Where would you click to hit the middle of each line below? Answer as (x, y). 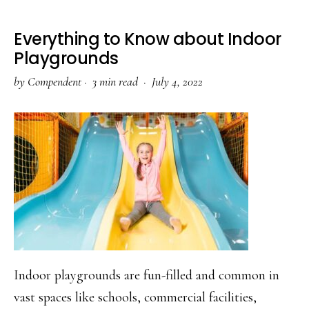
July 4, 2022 (177, 81)
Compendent (54, 81)
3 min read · (121, 81)
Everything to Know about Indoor (148, 39)
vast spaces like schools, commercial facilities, (135, 297)
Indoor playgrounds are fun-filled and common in (147, 275)
